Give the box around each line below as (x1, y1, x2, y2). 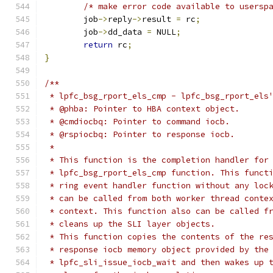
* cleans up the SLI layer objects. (44, 219, 215, 229)
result (142, 14, 176, 24)
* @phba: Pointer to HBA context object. (44, 104, 239, 114)
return (83, 40, 113, 50)
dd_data (108, 27, 147, 37)
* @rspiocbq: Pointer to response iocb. (44, 129, 235, 140)
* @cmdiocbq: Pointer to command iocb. (44, 116, 230, 127)
